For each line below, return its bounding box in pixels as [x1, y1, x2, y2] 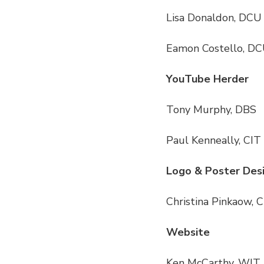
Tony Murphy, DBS [166, 103, 256, 117]
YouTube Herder [166, 72, 249, 87]
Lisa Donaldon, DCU [166, 11, 262, 25]
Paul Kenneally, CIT [166, 133, 261, 148]
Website [166, 225, 210, 240]
